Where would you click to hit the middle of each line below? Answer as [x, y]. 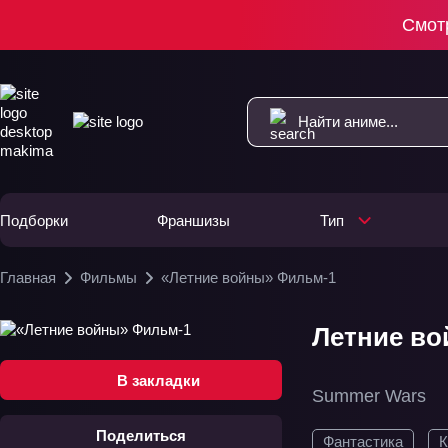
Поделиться [141, 435]
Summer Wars [369, 396]
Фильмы [108, 277]
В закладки [158, 380]
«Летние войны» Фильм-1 [248, 277]
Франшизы [194, 220]
